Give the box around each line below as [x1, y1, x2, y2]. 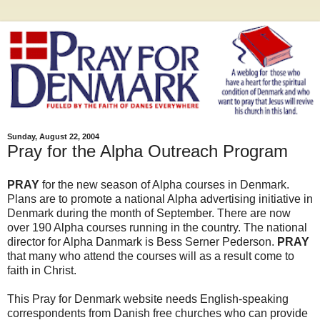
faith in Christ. [7, 264, 76, 277]
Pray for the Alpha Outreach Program [7, 141, 288, 161]
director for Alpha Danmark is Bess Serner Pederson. [7, 236, 277, 249]
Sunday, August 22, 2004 [7, 132, 99, 141]
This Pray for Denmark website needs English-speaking [7, 293, 289, 306]
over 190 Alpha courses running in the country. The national [7, 221, 307, 234]
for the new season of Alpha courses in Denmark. [42, 179, 289, 191]
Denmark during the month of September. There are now [7, 207, 291, 220]
